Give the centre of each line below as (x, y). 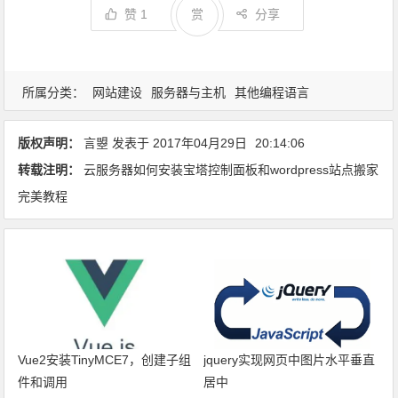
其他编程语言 (272, 92)
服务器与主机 (189, 92)
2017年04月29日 (200, 143)
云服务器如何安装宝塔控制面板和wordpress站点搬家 (231, 169)
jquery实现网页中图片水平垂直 (289, 359)
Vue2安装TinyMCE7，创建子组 (105, 359)
